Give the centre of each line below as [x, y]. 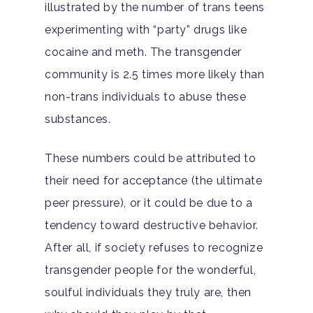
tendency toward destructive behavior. [152, 225]
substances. [78, 119]
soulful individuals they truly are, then [148, 292]
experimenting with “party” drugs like [146, 29]
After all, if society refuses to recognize [154, 247]
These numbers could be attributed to [151, 158]
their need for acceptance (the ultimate [154, 180]
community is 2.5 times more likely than [155, 74]
